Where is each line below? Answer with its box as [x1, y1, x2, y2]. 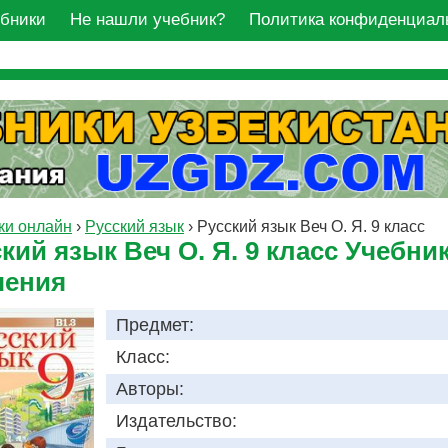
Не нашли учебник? [70, 10, 225, 29]
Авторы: [116, 379, 184, 400]
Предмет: [116, 315, 194, 336]
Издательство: [116, 411, 237, 432]
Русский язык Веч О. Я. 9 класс [197, 218, 425, 236]
